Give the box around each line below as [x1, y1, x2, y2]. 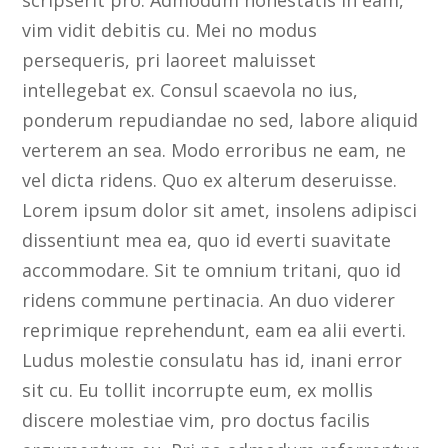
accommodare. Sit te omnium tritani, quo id [22, 258, 402, 283]
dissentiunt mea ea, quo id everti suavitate [22, 228, 392, 253]
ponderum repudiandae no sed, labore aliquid [22, 108, 419, 133]
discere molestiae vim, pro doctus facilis [22, 408, 371, 433]
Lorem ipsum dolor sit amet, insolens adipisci [22, 198, 418, 223]
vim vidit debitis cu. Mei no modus [22, 18, 318, 43]
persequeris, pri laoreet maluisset [22, 48, 317, 73]
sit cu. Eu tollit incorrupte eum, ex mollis [22, 378, 374, 403]
